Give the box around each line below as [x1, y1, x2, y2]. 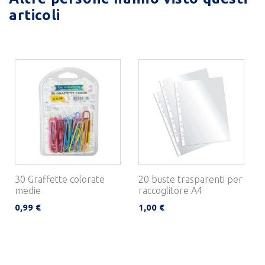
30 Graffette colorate [15, 174, 105, 185]
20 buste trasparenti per [138, 174, 243, 185]
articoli [9, 7, 60, 24]
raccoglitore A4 [138, 185, 202, 196]
